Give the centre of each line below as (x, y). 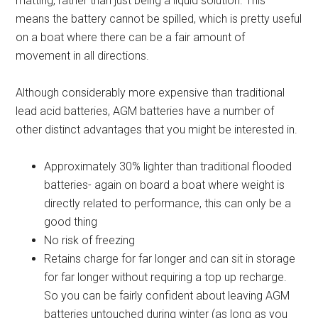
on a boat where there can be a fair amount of (131, 37)
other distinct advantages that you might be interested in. (157, 129)
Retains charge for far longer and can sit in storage (170, 258)
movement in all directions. (83, 55)
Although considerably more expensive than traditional (150, 92)
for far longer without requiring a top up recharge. (166, 277)
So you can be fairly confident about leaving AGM (167, 295)
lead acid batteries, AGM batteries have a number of (145, 111)
